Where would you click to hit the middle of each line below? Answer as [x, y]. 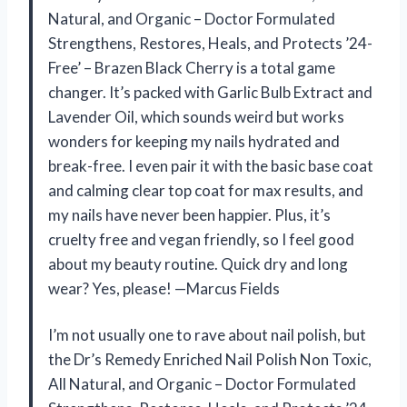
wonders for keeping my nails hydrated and [194, 142]
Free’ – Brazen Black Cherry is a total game [192, 68]
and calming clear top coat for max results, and [206, 191]
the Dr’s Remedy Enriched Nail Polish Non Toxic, [210, 360]
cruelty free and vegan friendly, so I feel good [201, 240]
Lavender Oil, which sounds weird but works [196, 117]
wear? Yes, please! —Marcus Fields [164, 289]
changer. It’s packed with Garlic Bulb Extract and [210, 93]
